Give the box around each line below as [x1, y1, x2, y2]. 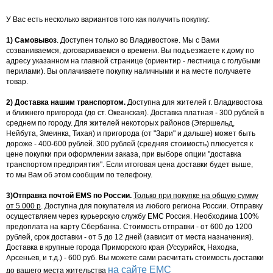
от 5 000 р [6, 202, 41, 210]
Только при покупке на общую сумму [133, 191, 258, 200]
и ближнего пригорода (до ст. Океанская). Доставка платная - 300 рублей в [6, 108, 264, 117]
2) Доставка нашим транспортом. [6, 98, 127, 107]
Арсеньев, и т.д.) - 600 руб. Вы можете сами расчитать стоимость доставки [6, 253, 264, 262]
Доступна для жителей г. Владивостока [127, 98, 263, 107]
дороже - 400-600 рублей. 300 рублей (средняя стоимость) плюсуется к [6, 140, 253, 148]
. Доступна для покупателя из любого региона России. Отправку [41, 202, 263, 210]
